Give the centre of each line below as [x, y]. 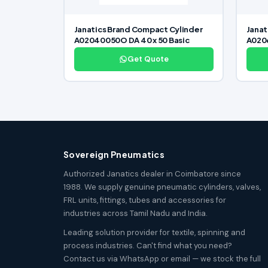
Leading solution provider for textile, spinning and [154, 232]
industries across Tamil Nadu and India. [135, 213]
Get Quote [148, 59]
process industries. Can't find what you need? [148, 245]
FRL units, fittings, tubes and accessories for [145, 200]
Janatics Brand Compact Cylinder [138, 30]
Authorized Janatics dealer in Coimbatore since [152, 173]
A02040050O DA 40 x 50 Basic [132, 40]
